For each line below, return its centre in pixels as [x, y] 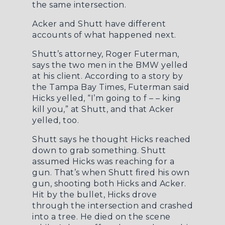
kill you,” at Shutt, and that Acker [103, 109]
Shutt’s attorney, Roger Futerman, [106, 54]
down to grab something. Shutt [99, 150]
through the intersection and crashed [113, 206]
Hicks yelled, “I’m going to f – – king [106, 98]
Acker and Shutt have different [99, 24]
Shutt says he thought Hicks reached [111, 139]
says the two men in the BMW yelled [110, 65]
